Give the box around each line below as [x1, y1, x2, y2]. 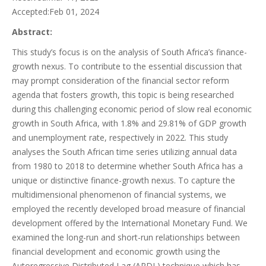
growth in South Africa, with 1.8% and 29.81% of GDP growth [12, 118, 246, 129]
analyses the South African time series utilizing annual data [12, 146, 237, 157]
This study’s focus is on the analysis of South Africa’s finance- [12, 46, 247, 58]
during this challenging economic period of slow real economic [12, 103, 252, 115]
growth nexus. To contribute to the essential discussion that [12, 61, 242, 72]
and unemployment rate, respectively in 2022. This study [12, 132, 228, 143]
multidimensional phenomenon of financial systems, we [12, 189, 226, 200]
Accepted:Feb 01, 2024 [12, 6, 99, 17]
